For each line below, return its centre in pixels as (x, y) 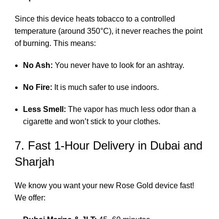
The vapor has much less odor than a (131, 109)
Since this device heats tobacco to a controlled (95, 19)
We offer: (30, 197)
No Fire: (38, 87)
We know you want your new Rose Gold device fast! (104, 185)
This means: (75, 43)
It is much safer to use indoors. (106, 87)
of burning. (34, 43)
